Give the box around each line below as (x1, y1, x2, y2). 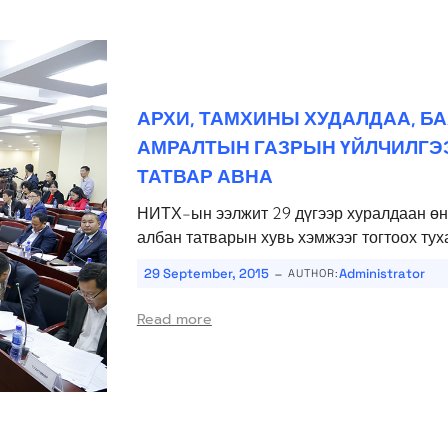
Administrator (338, 265, 425, 283)
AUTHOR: (287, 266, 339, 281)
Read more (136, 309, 212, 331)
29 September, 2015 (143, 265, 269, 283)
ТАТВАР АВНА (136, 164, 273, 189)
